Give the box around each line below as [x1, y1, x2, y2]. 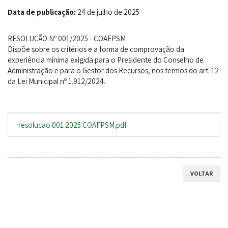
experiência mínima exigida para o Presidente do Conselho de [8, 55, 204, 65]
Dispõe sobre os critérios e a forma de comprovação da [8, 44, 184, 54]
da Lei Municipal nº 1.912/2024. [8, 76, 105, 86]
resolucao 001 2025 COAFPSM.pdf [18, 120, 127, 130]
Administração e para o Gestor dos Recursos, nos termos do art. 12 [8, 66, 219, 75]
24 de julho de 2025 [76, 7, 139, 17]
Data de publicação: [8, 7, 76, 17]
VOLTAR [190, 169, 213, 177]
